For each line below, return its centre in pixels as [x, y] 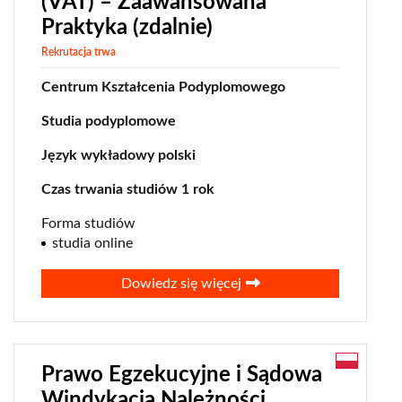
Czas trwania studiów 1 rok [128, 190]
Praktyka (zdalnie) [127, 28]
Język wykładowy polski [118, 156]
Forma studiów [88, 224]
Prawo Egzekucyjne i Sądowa [182, 376]
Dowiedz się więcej [181, 284]
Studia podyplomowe [109, 122]
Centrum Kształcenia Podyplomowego [163, 87]
